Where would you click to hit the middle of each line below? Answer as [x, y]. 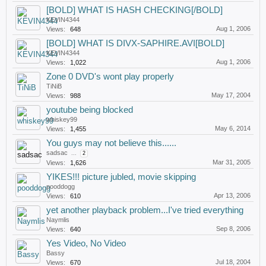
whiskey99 [62, 119]
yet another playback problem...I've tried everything [145, 210]
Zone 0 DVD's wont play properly [110, 77]
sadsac [57, 153]
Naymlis [58, 220]
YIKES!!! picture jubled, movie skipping [121, 177]
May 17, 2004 [231, 95]
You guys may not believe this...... [111, 143]
